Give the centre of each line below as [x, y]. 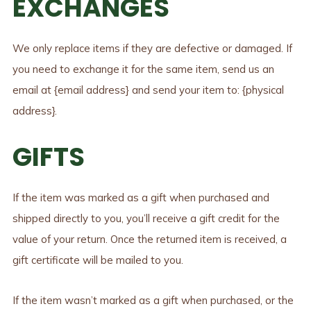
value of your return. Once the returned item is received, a [149, 239]
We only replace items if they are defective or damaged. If [152, 48]
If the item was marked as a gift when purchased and [141, 197]
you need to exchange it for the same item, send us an [143, 69]
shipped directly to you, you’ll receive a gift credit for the [146, 218]
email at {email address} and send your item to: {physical [148, 90]
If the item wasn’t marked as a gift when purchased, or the [153, 301]
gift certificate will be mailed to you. [98, 260]
